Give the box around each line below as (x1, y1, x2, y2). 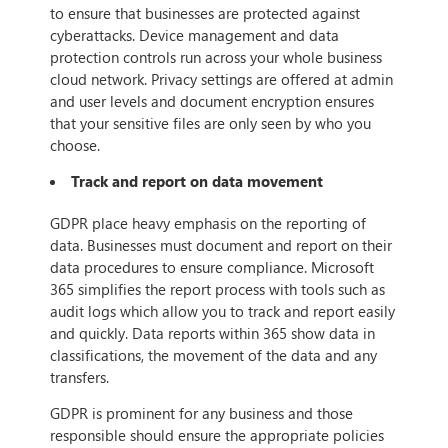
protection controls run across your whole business (50, 46, 382, 67)
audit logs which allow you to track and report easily (50, 301, 395, 322)
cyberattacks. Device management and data (50, 24, 339, 45)
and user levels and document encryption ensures (50, 90, 374, 111)
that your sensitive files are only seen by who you (50, 112, 371, 133)
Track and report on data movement (71, 171, 323, 192)
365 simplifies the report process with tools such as (50, 279, 385, 300)
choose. (50, 134, 100, 155)
